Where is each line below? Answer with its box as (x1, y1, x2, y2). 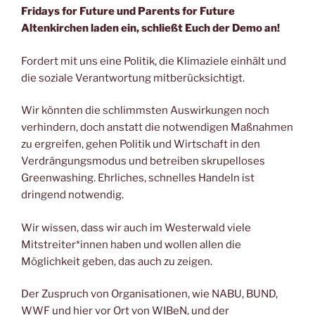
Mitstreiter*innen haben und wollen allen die (21, 238, 241, 251)
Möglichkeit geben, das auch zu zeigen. (21, 255, 212, 268)
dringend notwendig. (21, 188, 124, 202)
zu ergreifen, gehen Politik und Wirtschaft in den (21, 138, 260, 151)
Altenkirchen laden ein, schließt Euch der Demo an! (21, 22, 280, 35)
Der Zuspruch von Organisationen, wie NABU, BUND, (21, 288, 278, 301)
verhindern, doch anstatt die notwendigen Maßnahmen (21, 121, 293, 134)
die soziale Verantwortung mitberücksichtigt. (21, 71, 245, 84)
